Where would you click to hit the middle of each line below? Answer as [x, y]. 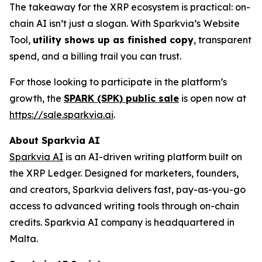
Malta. [24, 239]
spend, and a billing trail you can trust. [95, 56]
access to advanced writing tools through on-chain [124, 206]
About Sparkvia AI [55, 141]
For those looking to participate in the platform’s [118, 82]
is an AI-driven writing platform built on [153, 157]
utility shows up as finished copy [113, 40]
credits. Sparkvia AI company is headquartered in [122, 223]
